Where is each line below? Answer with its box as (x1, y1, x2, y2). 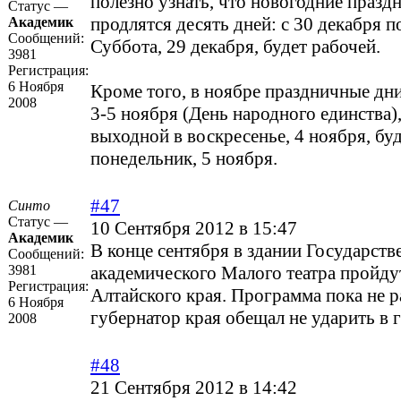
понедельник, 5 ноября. (90, 148, 277, 170)
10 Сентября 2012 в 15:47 (90, 218, 297, 240)
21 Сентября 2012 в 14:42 (90, 377, 297, 399)
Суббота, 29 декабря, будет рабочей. (90, 36, 380, 58)
